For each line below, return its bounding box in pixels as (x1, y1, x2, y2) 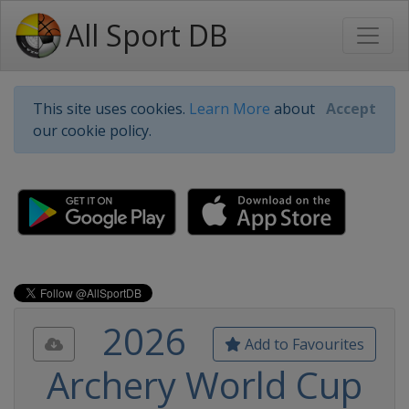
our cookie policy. (33, 121, 152, 141)
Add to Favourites (241, 334, 364, 354)
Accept (326, 99, 376, 119)
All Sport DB (66, 16, 227, 55)
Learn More (189, 99, 270, 119)
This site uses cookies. (33, 99, 189, 119)
